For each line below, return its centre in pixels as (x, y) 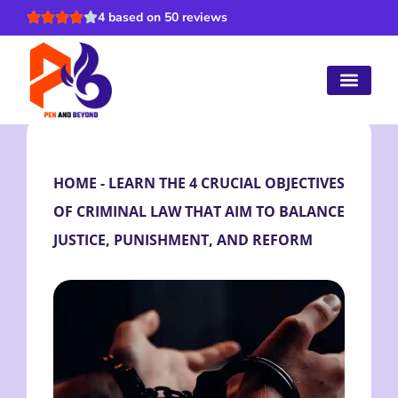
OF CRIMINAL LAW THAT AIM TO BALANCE (199, 211)
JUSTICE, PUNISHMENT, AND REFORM (183, 240)
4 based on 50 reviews (163, 17)
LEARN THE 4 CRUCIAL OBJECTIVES (227, 183)
